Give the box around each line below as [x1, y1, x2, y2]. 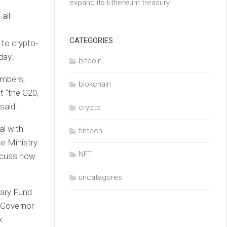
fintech [79, 126, 102, 135]
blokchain [79, 80, 111, 89]
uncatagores [79, 173, 122, 182]
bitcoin [79, 56, 102, 65]
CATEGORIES [69, 36, 113, 45]
